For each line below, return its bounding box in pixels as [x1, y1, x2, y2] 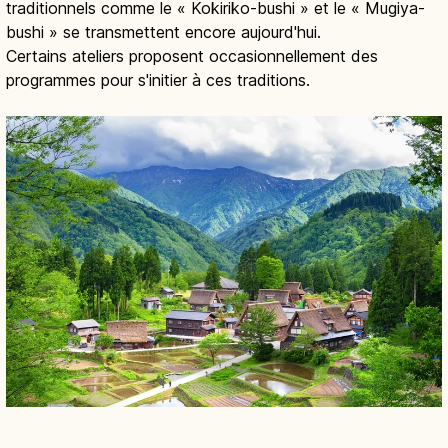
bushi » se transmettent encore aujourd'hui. [6, 22, 321, 43]
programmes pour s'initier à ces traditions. [6, 70, 310, 91]
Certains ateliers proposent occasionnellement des [6, 46, 378, 67]
